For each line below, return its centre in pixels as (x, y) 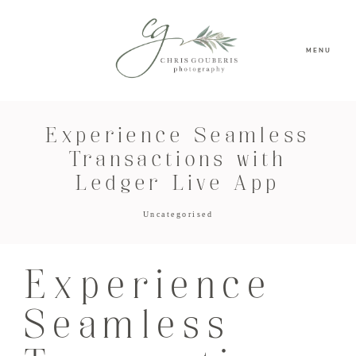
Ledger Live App (178, 184)
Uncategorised (178, 215)
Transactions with (178, 161)
